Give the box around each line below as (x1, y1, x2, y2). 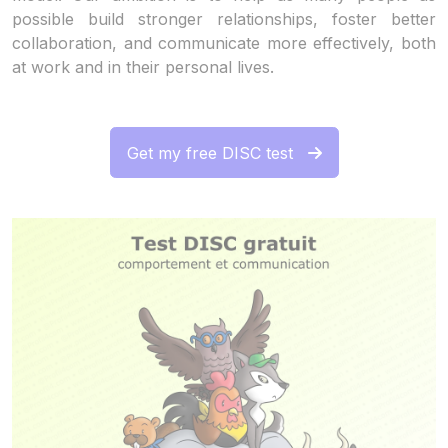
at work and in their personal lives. (12, 57, 274, 78)
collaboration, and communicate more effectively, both (12, 33, 436, 54)
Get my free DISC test (126, 142, 293, 163)
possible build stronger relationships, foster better (12, 9, 436, 30)
